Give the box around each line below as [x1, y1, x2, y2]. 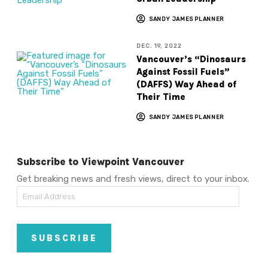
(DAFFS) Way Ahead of [136, 78, 236, 90]
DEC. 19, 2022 [136, 42, 182, 49]
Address [16, 202, 51, 214]
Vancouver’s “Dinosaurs [136, 53, 246, 65]
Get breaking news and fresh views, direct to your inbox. [17, 173, 250, 185]
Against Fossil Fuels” [136, 66, 230, 77]
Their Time [136, 91, 185, 102]
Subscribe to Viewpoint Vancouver [17, 156, 185, 167]
